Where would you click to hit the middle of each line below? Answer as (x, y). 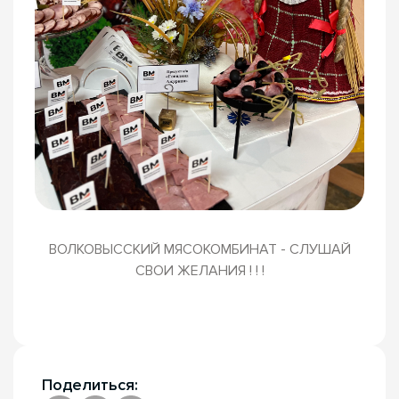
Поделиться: (90, 385)
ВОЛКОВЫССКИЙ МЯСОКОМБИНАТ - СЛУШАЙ (199, 250)
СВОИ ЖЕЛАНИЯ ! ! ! (199, 271)
